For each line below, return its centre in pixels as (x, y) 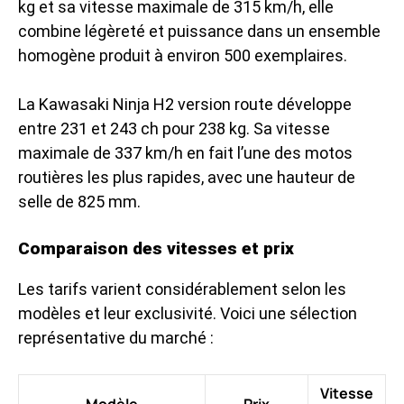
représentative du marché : (116, 337)
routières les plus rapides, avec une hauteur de (187, 177)
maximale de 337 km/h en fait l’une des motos (185, 152)
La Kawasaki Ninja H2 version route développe (185, 104)
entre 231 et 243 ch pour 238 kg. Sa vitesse (174, 128)
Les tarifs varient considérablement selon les (182, 289)
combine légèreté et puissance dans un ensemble (199, 31)
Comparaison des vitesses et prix (156, 248)
